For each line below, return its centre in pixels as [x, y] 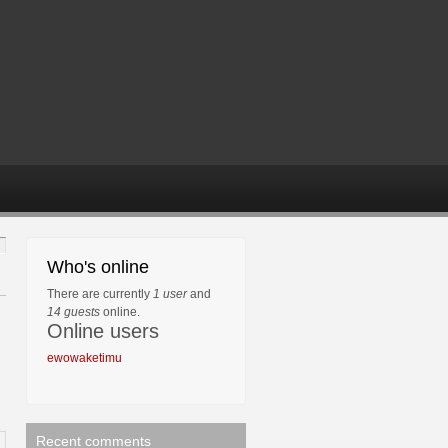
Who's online [98, 267]
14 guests [73, 312]
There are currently [100, 294]
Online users [103, 331]
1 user [170, 294]
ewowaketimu [84, 358]
